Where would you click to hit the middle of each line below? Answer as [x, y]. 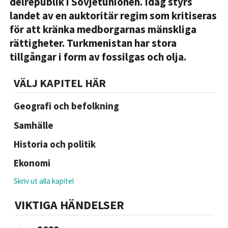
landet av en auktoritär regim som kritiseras [113, 16]
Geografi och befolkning [66, 106]
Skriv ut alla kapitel [44, 181]
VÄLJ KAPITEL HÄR [60, 83]
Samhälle [33, 125]
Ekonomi [32, 163]
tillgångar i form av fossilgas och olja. [98, 57]
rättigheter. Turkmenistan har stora [93, 43]
